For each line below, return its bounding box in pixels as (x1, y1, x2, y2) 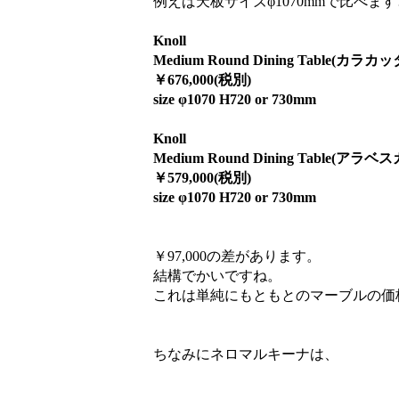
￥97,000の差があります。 (153, 248, 321, 264)
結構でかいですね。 (153, 268, 281, 283)
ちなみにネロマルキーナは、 (153, 346, 338, 362)
